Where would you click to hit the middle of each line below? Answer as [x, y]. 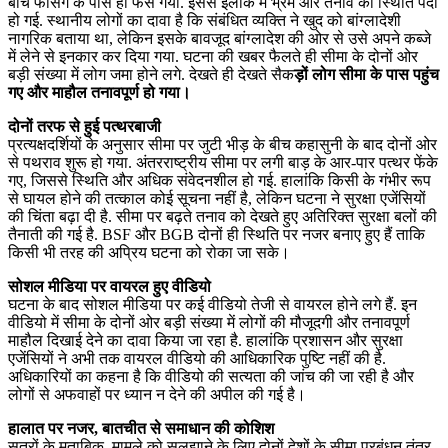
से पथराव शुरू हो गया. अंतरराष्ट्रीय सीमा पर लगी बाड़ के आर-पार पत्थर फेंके [223, 162]
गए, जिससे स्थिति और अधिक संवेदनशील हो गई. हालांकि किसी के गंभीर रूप [219, 180]
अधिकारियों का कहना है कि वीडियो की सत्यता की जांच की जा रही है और [211, 376]
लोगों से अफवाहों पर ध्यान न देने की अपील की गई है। [159, 394]
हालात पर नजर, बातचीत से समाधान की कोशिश [141, 428]
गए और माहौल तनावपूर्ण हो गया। [101, 92]
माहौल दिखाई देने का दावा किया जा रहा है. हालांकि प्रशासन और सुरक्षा [205, 340]
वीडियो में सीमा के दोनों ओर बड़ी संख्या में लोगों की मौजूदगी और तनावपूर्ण [209, 322]
